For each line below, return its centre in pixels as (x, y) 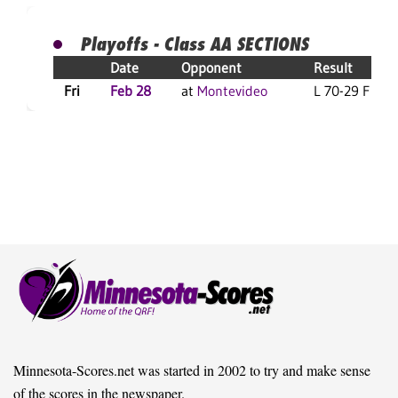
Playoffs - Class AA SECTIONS (194, 44)
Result (333, 68)
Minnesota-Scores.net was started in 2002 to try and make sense (192, 370)
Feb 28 (131, 91)
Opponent (211, 68)
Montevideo (232, 91)
